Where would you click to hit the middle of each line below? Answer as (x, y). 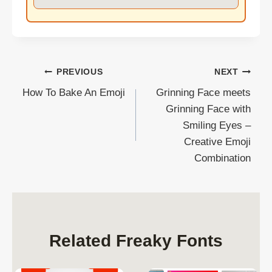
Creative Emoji (217, 142)
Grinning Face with (208, 109)
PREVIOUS (80, 72)
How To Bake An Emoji (73, 93)
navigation (63, 100)
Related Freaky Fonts (136, 241)
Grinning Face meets (203, 93)
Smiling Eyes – (217, 126)
